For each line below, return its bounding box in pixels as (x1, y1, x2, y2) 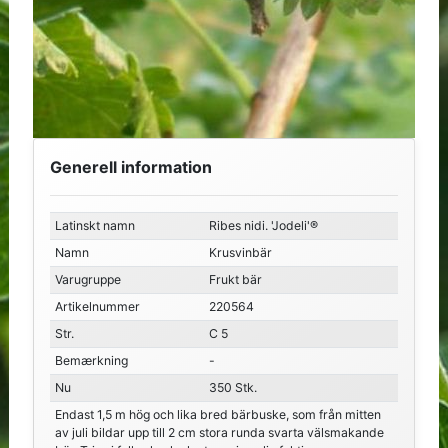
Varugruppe (54, 272, 121, 288)
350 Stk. (208, 380, 257, 396)
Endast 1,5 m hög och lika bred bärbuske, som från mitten (54, 407, 381, 423)
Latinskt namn (54, 218, 135, 234)
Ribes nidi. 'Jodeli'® (208, 218, 318, 234)
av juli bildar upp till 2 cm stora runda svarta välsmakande (54, 425, 384, 441)
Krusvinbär (208, 245, 272, 261)
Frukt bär (208, 272, 262, 288)
